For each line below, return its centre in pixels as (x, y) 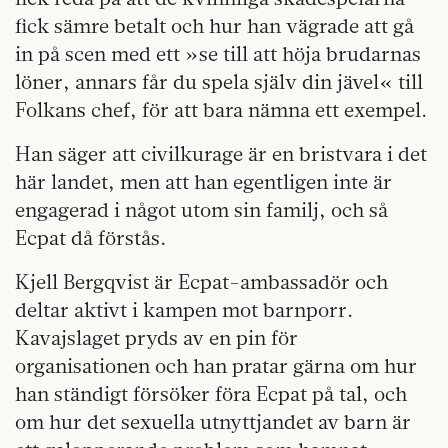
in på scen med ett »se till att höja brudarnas (218, 54)
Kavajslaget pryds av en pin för (156, 338)
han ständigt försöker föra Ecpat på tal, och (211, 394)
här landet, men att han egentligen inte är (203, 182)
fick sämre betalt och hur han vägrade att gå (214, 26)
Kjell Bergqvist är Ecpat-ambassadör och (201, 282)
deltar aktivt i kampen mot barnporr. (184, 310)
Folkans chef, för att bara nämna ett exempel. (221, 110)
